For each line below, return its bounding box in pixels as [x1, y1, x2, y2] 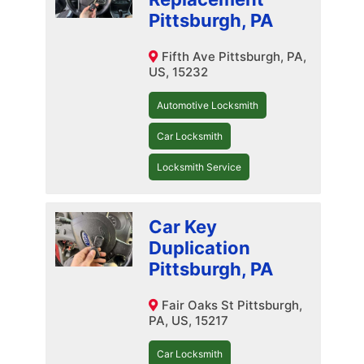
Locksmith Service [156, 161, 241, 174]
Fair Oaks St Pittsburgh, [161, 297, 302, 314]
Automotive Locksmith [156, 99, 258, 112]
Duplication [148, 237, 250, 259]
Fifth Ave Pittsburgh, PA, [161, 49, 306, 65]
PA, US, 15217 [148, 313, 228, 329]
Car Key [148, 216, 217, 238]
